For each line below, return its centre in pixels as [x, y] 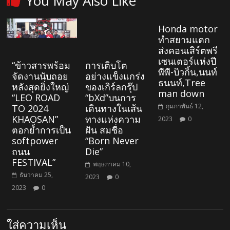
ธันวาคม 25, [36, 175]
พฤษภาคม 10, [112, 164]
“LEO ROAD [36, 98]
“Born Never [112, 141]
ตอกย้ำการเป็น [42, 130]
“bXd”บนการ [110, 98]
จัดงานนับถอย [40, 76]
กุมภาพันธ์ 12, [184, 106]
